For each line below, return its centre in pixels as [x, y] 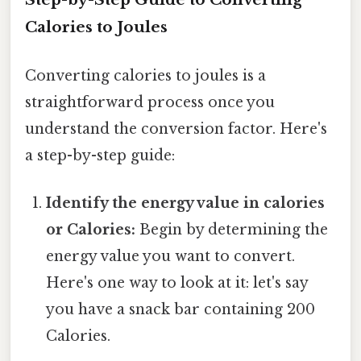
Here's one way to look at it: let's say [177, 282]
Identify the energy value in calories [186, 203]
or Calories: [91, 229]
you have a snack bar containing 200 [181, 309]
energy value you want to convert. [171, 256]
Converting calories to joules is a [145, 75]
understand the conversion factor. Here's [176, 129]
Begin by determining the [232, 229]
